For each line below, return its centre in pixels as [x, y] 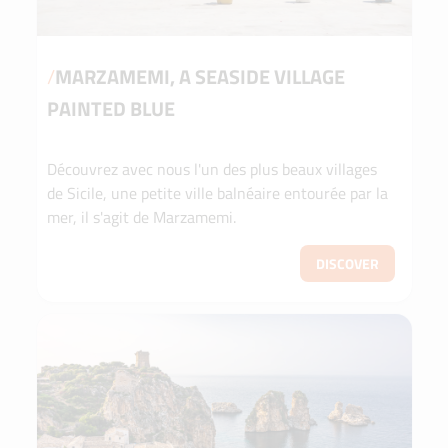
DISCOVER [348, 264]
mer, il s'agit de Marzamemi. [141, 217]
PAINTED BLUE [110, 109]
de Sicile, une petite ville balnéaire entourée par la [217, 193]
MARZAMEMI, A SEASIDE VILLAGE [199, 77]
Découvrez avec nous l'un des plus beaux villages [211, 169]
